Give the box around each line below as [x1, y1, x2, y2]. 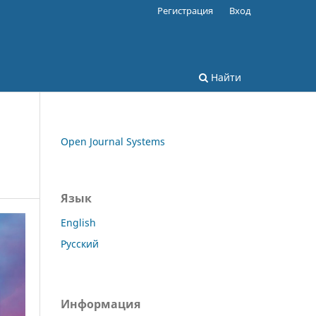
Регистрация [157, 4, 214, 17]
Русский [61, 236, 99, 250]
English [61, 215, 96, 229]
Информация [61, 296, 140, 312]
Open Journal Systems [61, 134, 165, 148]
